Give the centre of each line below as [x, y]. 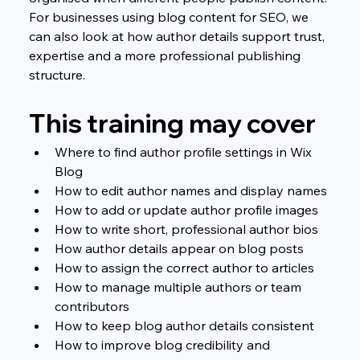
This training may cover [172, 123]
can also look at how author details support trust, [178, 36]
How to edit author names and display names [190, 190]
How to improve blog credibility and [164, 344]
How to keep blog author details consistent [184, 325]
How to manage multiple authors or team [179, 286]
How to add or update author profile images [186, 209]
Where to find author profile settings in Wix [184, 151]
